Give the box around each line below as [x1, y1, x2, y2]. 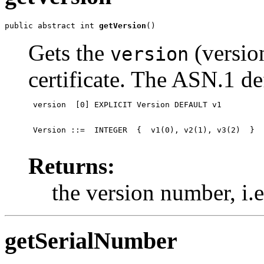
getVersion [99, 21, 146, 30]
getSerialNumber [5, 227, 177, 255]
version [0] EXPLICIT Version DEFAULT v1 [28, 100, 222, 109]
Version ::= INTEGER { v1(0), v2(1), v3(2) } [28, 125, 255, 134]
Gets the [28, 39, 110, 65]
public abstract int [5, 21, 99, 30]
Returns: [28, 153, 115, 179]
